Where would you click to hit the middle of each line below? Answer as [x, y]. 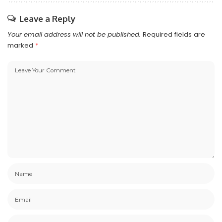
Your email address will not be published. [74, 34]
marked [21, 45]
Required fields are [174, 34]
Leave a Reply [47, 18]
